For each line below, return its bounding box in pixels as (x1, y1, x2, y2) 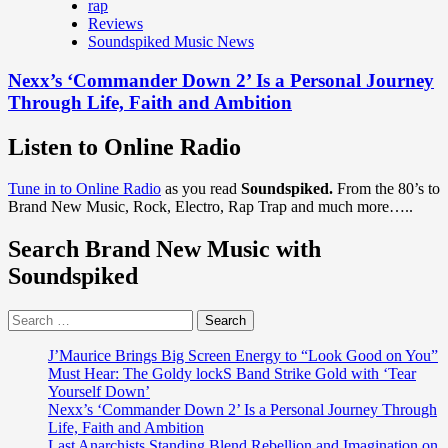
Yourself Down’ (48, 383, 150, 401)
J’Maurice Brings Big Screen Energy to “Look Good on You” (48, 347, 438, 365)
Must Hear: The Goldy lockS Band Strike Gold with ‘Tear (48, 365, 416, 383)
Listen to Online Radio (8, 133, 241, 160)
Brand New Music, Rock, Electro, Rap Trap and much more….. (8, 198, 413, 216)
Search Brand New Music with (8, 236, 321, 263)
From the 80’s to (333, 180, 440, 198)
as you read (161, 180, 241, 198)
